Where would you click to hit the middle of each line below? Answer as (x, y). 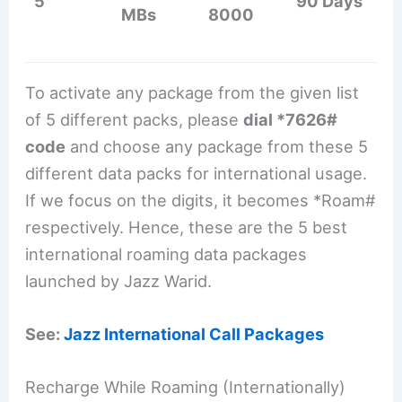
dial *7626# (291, 120)
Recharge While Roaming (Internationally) (186, 387)
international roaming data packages (166, 254)
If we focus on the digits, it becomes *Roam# (201, 201)
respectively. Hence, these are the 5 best (187, 227)
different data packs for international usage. (197, 174)
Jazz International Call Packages (194, 334)
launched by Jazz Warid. (119, 281)
